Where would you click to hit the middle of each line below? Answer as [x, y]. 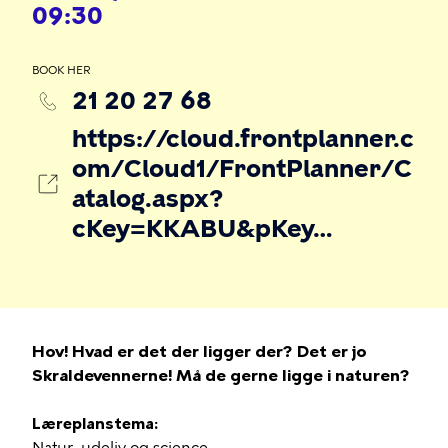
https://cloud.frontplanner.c [243, 138]
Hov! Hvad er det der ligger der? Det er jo [199, 351]
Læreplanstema [93, 424]
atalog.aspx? [148, 198]
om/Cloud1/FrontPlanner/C [242, 168]
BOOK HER [61, 70]
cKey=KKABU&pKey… [202, 228]
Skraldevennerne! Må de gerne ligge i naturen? [221, 375]
